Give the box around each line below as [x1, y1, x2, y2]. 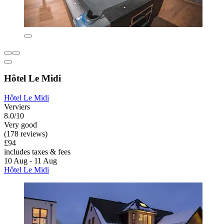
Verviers [4, 102, 30, 111]
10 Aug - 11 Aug [4, 156, 57, 165]
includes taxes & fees [4, 147, 70, 156]
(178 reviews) [4, 129, 47, 138]
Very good [4, 120, 37, 129]
